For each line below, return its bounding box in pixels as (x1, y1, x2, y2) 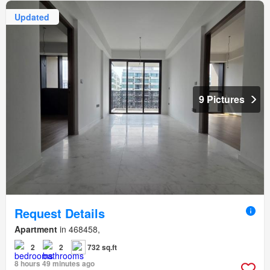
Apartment (14, 222, 57, 235)
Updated (14, 10, 49, 23)
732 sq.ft (87, 241, 117, 253)
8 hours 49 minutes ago (14, 257, 95, 269)
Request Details (14, 204, 105, 222)
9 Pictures (199, 92, 245, 106)
